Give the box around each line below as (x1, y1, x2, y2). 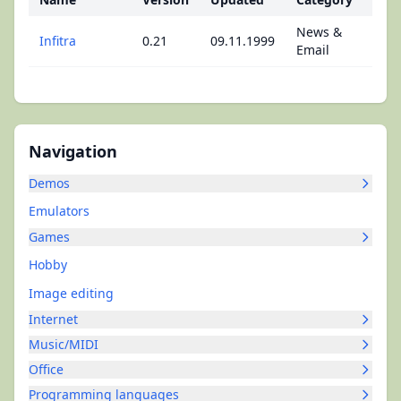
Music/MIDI (29, 336, 98, 353)
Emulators (29, 202, 90, 219)
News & (296, 23, 342, 40)
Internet (29, 311, 78, 328)
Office (29, 361, 64, 378)
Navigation (29, 141, 117, 162)
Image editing (29, 285, 114, 302)
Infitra (39, 32, 76, 49)
